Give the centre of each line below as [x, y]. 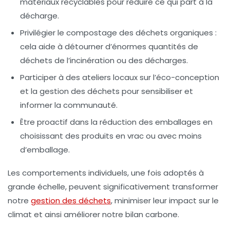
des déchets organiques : [167, 33]
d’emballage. [45, 150]
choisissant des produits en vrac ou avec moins [111, 136]
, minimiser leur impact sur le [165, 201]
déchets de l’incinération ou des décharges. [104, 61]
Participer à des [51, 78]
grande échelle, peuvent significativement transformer [113, 187]
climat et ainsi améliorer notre [66, 215]
